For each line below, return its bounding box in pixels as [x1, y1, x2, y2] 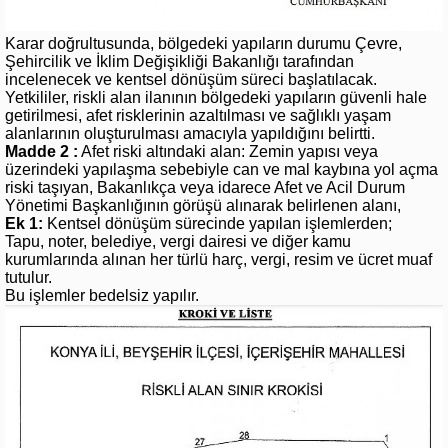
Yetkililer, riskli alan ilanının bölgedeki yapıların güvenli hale [5, 89, 427, 107]
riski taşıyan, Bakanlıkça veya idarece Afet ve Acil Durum [5, 179, 405, 197]
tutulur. [5, 269, 52, 287]
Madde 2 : [5, 143, 78, 161]
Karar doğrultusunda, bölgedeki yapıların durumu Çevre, [5, 35, 402, 53]
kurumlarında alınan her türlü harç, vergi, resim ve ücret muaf [5, 251, 432, 269]
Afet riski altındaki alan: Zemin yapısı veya [78, 143, 378, 161]
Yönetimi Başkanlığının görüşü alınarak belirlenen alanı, [5, 197, 401, 215]
